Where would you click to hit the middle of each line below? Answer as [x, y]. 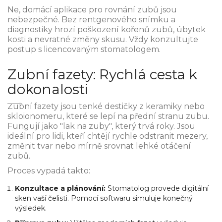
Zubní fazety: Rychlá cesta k [102, 75]
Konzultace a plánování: [60, 189]
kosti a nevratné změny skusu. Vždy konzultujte [103, 40]
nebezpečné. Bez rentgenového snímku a [91, 20]
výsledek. [31, 208]
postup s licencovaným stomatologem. [84, 50]
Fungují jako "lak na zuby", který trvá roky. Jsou [101, 126]
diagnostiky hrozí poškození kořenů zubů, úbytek [107, 30]
